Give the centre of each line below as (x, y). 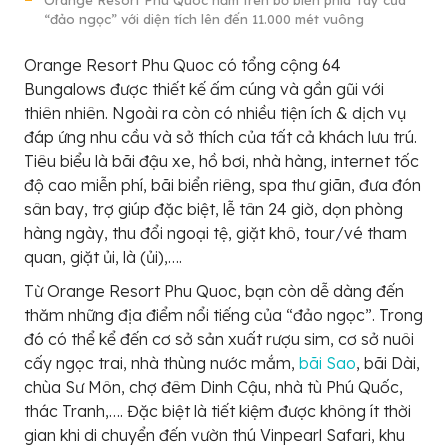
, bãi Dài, (388, 363)
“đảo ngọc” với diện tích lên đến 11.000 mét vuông (204, 19)
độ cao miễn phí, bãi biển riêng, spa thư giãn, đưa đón (222, 185)
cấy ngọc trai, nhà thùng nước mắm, (161, 363)
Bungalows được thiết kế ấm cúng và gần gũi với (204, 89)
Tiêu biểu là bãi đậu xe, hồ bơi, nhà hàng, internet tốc (221, 161)
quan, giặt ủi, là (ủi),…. (103, 257)
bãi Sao (327, 363)
